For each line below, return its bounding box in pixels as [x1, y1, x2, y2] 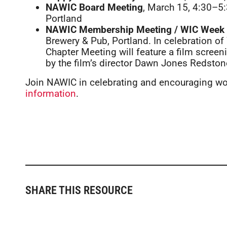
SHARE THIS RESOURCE [25, 183, 133, 197]
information [25, 88, 76, 99]
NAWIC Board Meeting [46, 2, 143, 13]
